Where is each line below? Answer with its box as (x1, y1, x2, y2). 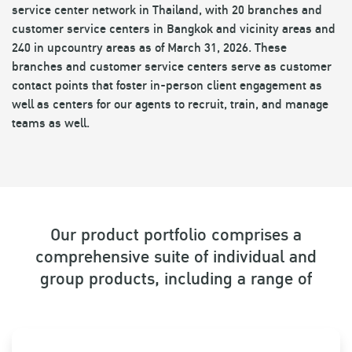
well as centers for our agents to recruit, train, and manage (12, 94, 328, 115)
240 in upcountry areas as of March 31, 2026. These (12, 38, 287, 58)
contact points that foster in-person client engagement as (12, 75, 322, 96)
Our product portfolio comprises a (50, 221, 302, 249)
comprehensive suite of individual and (35, 243, 317, 271)
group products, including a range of (40, 265, 312, 293)
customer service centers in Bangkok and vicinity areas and (12, 19, 335, 39)
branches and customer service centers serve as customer (12, 57, 332, 77)
